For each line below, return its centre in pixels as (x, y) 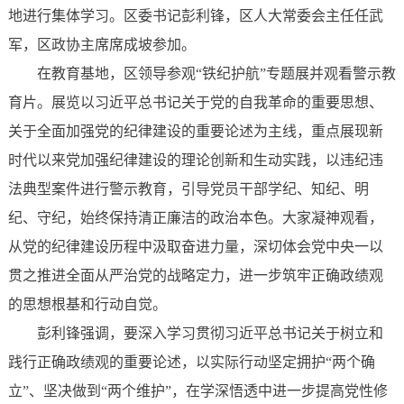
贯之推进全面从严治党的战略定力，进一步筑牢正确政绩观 (195, 276)
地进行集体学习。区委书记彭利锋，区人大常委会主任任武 (195, 16)
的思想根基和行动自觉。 (87, 305)
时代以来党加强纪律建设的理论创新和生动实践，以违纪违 (195, 161)
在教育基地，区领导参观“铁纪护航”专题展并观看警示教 (216, 74)
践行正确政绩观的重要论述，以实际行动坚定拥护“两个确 (191, 363)
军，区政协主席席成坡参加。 (101, 45)
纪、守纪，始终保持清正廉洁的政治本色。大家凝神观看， (195, 218)
